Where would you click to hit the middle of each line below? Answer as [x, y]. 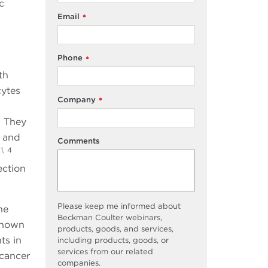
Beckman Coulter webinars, [110, 218]
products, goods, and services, [115, 229]
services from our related [105, 252]
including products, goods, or [113, 240]
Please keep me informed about [119, 206]
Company [77, 99]
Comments [79, 141]
